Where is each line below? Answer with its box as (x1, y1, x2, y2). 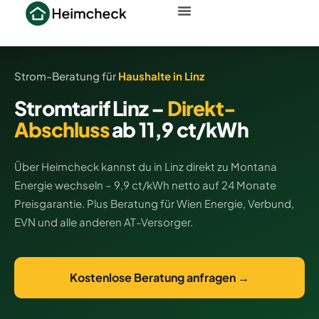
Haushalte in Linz (118, 69, 204, 83)
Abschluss (14, 117, 109, 142)
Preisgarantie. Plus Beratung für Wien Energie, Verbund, (14, 197, 294, 210)
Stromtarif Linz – (14, 95, 167, 120)
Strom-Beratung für (14, 69, 118, 83)
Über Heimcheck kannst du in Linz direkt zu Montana (14, 159, 277, 173)
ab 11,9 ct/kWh (108, 117, 249, 142)
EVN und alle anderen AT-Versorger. (14, 215, 193, 229)
